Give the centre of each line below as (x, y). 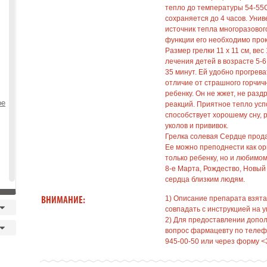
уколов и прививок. (197, 126)
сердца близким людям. (205, 179)
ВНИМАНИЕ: (63, 201)
